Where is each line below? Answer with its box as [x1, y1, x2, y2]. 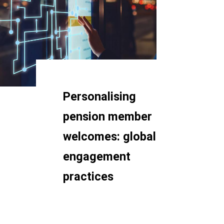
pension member [63, 109, 152, 123]
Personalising [63, 89, 136, 103]
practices [63, 169, 113, 183]
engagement [63, 149, 130, 163]
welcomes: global [63, 129, 156, 143]
